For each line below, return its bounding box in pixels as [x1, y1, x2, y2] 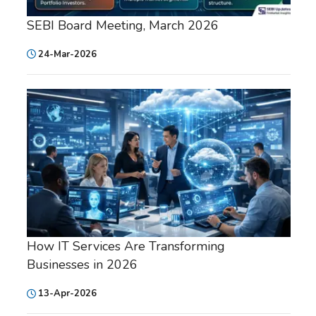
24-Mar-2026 [38, 47, 97, 61]
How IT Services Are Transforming [27, 238, 225, 255]
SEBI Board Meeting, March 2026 [27, 16, 219, 34]
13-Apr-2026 [38, 287, 97, 300]
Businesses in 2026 [27, 256, 138, 274]
